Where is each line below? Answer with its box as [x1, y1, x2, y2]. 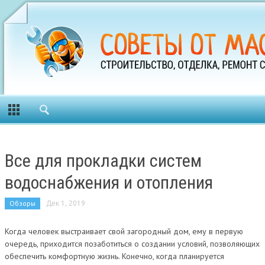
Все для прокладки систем [5, 150, 202, 171]
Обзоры [9, 199, 35, 208]
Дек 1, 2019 [46, 199, 85, 207]
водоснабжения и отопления [5, 172, 213, 193]
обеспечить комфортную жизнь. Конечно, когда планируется [5, 251, 224, 261]
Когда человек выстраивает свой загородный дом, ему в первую [5, 226, 243, 237]
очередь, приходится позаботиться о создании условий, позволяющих [5, 238, 260, 249]
